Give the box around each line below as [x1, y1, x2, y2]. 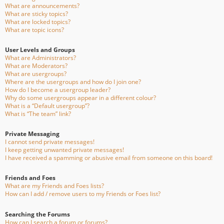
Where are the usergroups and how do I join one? [5, 77, 141, 86]
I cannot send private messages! [5, 137, 94, 146]
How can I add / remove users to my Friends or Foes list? [5, 189, 160, 198]
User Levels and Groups [5, 45, 75, 54]
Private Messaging [5, 129, 59, 138]
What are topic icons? [5, 25, 64, 34]
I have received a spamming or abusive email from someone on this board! [5, 153, 212, 162]
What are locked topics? [5, 17, 70, 26]
